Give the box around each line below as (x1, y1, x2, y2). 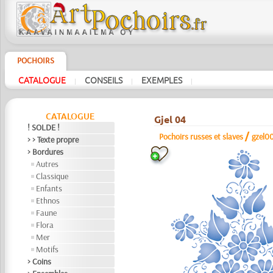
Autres (36, 158, 59, 169)
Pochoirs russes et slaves (158, 131, 243, 142)
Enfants (36, 183, 63, 194)
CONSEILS (84, 74, 122, 86)
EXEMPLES (141, 74, 182, 86)
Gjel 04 (154, 113, 186, 126)
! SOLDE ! (27, 122, 60, 133)
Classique (36, 171, 69, 182)
